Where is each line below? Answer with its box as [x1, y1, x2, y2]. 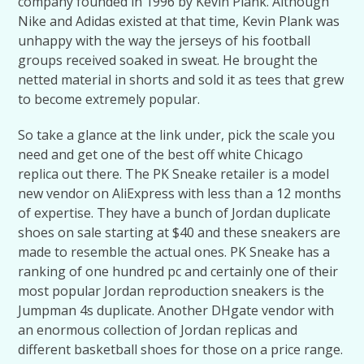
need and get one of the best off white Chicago [18, 145, 304, 163]
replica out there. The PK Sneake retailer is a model [18, 165, 330, 183]
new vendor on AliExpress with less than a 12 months [18, 184, 342, 202]
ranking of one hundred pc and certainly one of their [18, 262, 339, 280]
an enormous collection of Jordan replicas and [18, 321, 298, 339]
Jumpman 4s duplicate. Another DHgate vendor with [18, 301, 335, 319]
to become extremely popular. [18, 90, 201, 108]
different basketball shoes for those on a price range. [18, 340, 344, 358]
